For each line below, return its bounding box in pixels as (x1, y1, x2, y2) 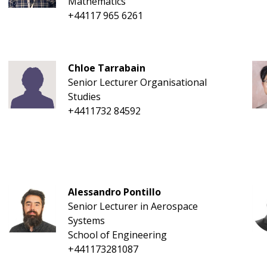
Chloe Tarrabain (67, 61, 145, 74)
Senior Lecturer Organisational (67, 76, 207, 89)
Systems (67, 214, 105, 227)
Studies (67, 90, 101, 103)
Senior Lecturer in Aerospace (67, 200, 198, 213)
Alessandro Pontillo (67, 185, 161, 198)
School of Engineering (67, 228, 167, 241)
